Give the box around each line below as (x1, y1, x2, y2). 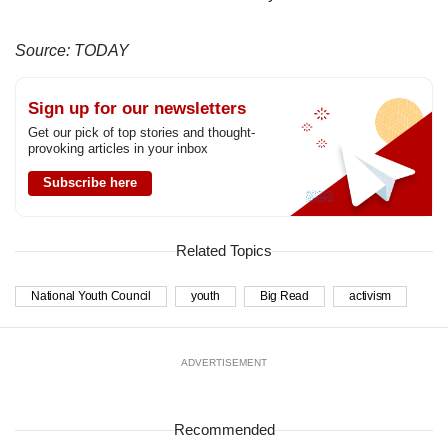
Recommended (173, 421, 275, 439)
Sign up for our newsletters (28, 98, 246, 118)
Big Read (259, 289, 309, 304)
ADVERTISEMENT (181, 357, 267, 369)
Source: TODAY (15, 41, 129, 59)
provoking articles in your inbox (28, 140, 208, 156)
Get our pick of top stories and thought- (28, 124, 255, 140)
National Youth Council (31, 289, 151, 304)
